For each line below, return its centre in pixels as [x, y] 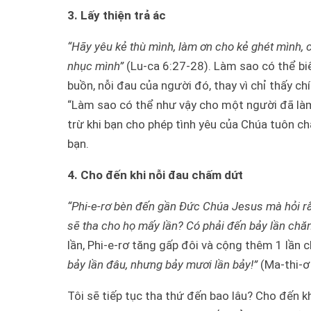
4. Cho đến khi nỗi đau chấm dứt [155, 175]
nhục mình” [95, 66]
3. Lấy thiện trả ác [117, 15]
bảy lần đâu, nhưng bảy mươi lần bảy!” [162, 264]
